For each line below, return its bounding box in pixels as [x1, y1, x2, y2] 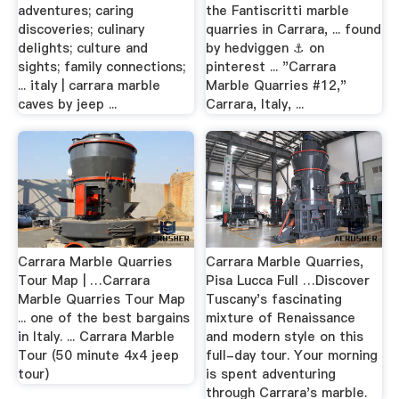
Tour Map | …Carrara [17, 271, 150, 289]
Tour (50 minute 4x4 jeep [17, 346, 179, 364]
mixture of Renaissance [206, 308, 356, 327]
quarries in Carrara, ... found [206, 20, 382, 38]
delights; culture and [17, 38, 148, 57]
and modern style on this [206, 327, 364, 346]
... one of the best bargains [17, 308, 190, 327]
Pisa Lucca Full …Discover [206, 271, 370, 289]
